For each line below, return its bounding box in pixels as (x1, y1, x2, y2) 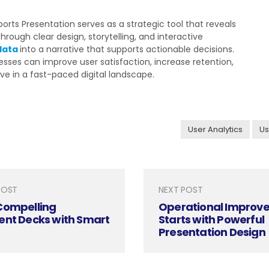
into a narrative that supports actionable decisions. (20, 43, 235, 55)
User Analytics (187, 124, 243, 135)
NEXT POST (159, 184, 203, 196)
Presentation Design (159, 225, 265, 240)
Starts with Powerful (159, 212, 264, 227)
